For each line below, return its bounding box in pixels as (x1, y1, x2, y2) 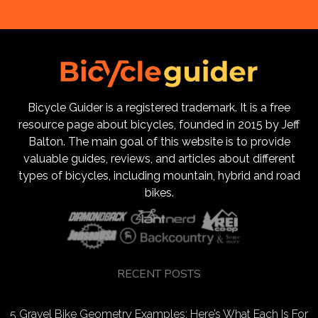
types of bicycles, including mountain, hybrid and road (18, 168, 300, 182)
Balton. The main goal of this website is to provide (28, 134, 290, 148)
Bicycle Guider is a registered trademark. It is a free (28, 100, 290, 114)
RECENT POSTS (117, 265, 201, 282)
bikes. (144, 185, 174, 199)
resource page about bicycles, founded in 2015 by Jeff (18, 117, 300, 131)
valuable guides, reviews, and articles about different (23, 151, 295, 165)
